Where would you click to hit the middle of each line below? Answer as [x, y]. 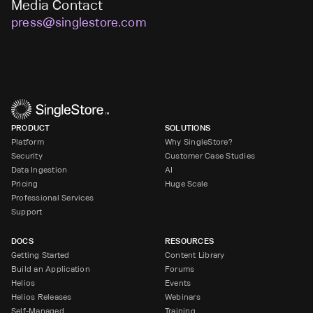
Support [27, 212]
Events [178, 283]
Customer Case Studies [210, 156]
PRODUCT [31, 128]
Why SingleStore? [199, 142]
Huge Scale [187, 184]
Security [27, 156]
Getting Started [41, 255]
